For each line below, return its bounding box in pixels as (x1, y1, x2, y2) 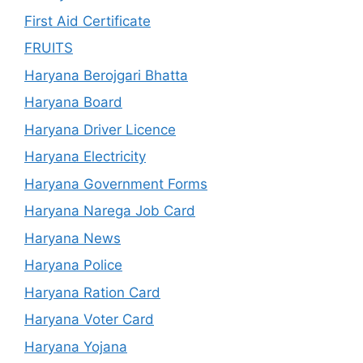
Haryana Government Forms (24, 175, 207, 192)
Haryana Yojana (24, 338, 127, 355)
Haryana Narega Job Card (24, 203, 195, 220)
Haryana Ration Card (24, 284, 160, 301)
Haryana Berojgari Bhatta (24, 66, 188, 83)
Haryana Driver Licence (24, 121, 176, 138)
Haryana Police (24, 257, 122, 274)
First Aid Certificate (24, 12, 151, 29)
